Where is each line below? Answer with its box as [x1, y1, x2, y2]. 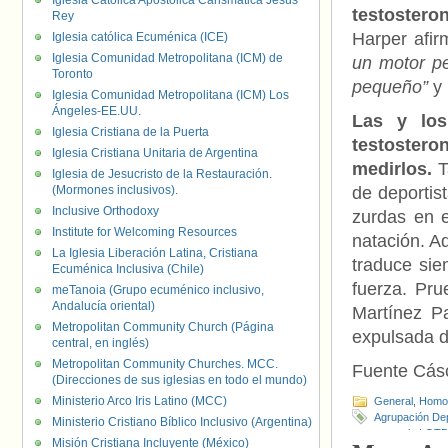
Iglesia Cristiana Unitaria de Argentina [52, 146, 258, 160]
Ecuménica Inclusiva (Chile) [52, 262, 204, 276]
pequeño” [352, 77, 428, 97]
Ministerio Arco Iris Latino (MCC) [52, 394, 227, 408]
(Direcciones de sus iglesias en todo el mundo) [52, 373, 307, 387]
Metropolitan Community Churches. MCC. [52, 357, 278, 371]
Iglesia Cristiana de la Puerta [52, 125, 209, 139]
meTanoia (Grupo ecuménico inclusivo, [52, 283, 264, 297]
